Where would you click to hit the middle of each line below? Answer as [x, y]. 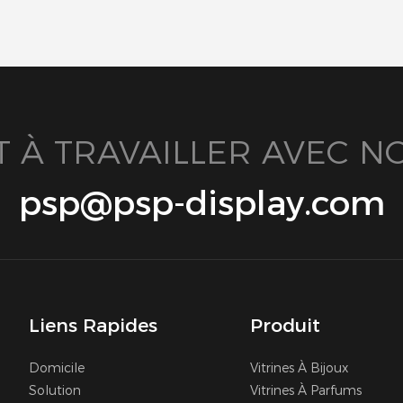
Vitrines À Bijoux [299, 367]
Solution [54, 390]
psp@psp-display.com [201, 202]
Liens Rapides [93, 325]
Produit [285, 325]
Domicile [56, 367]
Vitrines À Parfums [305, 390]
